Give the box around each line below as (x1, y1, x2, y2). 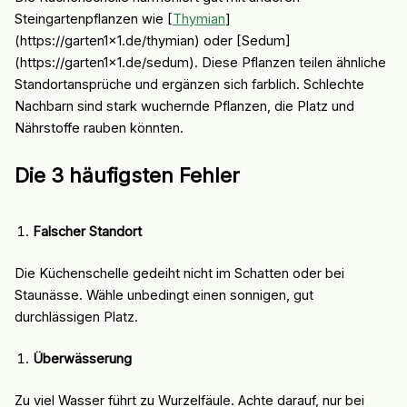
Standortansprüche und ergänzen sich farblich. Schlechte (14, 75, 364, 93)
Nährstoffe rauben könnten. (14, 119, 184, 136)
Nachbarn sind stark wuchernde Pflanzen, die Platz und (14, 97, 354, 114)
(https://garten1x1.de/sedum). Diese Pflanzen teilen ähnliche (14, 54, 386, 71)
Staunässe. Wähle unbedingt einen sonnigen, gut (14, 287, 313, 304)
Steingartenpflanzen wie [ (14, 10, 173, 27)
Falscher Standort (32, 223, 142, 241)
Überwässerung (32, 351, 132, 368)
